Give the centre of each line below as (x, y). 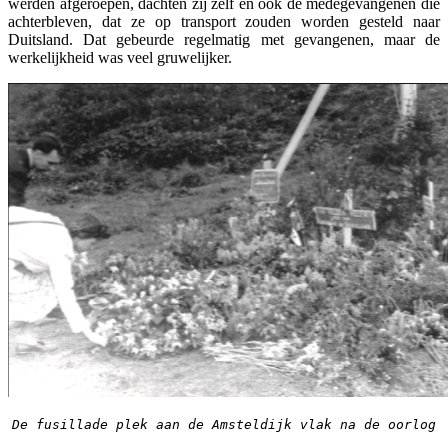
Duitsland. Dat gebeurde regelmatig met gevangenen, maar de (224, 39)
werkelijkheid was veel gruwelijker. (120, 57)
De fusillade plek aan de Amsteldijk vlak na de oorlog (224, 424)
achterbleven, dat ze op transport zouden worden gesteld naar (224, 21)
